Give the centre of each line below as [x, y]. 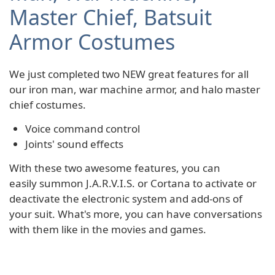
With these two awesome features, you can [115, 168]
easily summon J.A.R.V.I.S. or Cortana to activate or [133, 183]
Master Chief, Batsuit [110, 17]
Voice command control [82, 128]
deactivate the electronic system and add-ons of [126, 198]
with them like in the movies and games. [108, 229]
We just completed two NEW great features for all [129, 74]
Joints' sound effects [74, 144]
